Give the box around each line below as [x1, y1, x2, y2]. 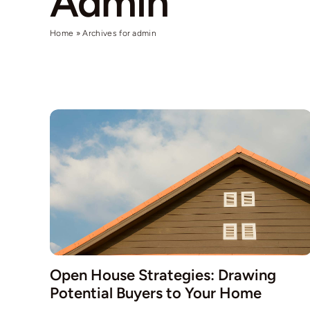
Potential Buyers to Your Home [49, 283, 262, 302]
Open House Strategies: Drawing [49, 265, 276, 284]
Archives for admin [82, 28, 157, 39]
